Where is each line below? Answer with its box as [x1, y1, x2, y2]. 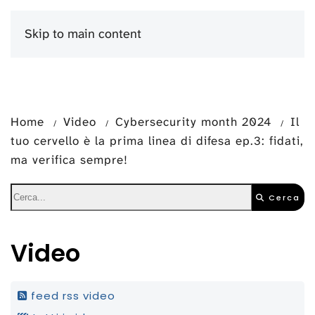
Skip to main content [25, 25, 141, 42]
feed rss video [27, 288, 115, 303]
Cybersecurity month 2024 [115, 114, 271, 129]
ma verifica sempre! [11, 152, 128, 167]
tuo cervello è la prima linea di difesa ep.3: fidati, [11, 133, 304, 148]
